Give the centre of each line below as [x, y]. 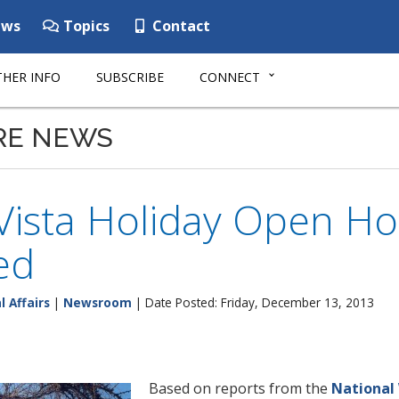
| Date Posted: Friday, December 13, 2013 [253, 302]
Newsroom [98, 302]
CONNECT [230, 77]
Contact [179, 26]
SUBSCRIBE [130, 77]
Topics [85, 26]
